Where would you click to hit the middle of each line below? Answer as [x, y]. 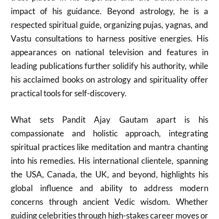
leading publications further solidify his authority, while [109, 66]
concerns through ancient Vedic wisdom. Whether [109, 201]
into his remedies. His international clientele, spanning [109, 160]
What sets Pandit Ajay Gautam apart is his [109, 119]
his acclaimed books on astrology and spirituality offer [109, 79]
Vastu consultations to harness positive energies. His [109, 38]
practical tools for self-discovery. [69, 93]
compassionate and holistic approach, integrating [109, 133]
